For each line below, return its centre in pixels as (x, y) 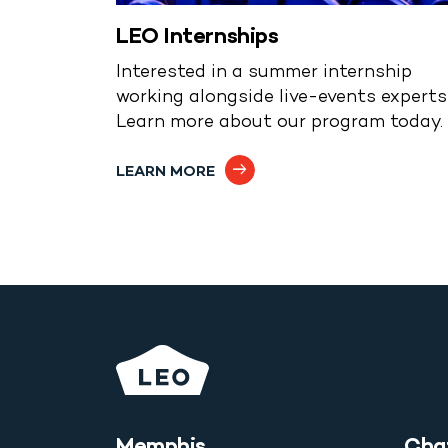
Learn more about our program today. (279, 123)
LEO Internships (197, 37)
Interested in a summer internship (264, 73)
